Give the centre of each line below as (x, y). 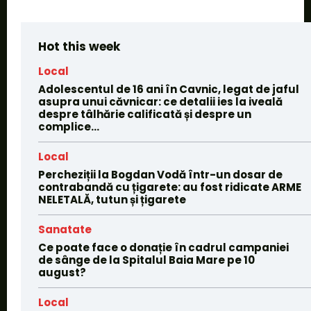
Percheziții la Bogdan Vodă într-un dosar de (160, 175)
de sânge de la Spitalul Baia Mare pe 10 (146, 260)
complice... (69, 127)
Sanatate (65, 230)
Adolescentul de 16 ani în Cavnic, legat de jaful (169, 90)
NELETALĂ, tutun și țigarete (112, 200)
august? (62, 273)
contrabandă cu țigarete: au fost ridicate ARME (170, 187)
